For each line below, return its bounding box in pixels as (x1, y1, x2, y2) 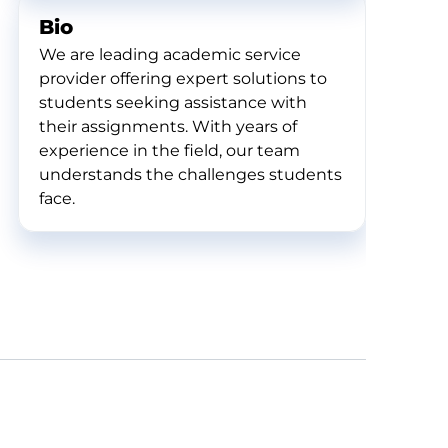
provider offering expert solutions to (39, 69, 327, 88)
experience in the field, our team (39, 141, 300, 160)
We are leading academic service (39, 45, 301, 64)
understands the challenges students (39, 165, 342, 184)
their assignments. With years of (39, 117, 297, 136)
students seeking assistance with (39, 93, 307, 112)
